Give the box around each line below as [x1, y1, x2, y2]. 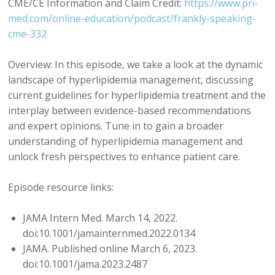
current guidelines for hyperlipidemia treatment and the [8, 88, 266, 102]
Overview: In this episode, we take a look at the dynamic [8, 57, 263, 71]
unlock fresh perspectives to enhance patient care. [8, 149, 241, 163]
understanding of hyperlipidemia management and [8, 134, 243, 148]
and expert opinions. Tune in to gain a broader [8, 118, 224, 133]
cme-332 [8, 26, 47, 41]
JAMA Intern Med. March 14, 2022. [23, 211, 178, 225]
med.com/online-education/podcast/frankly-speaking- [8, 11, 257, 25]
